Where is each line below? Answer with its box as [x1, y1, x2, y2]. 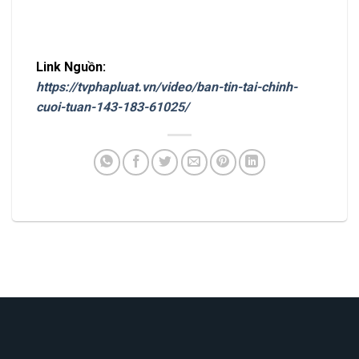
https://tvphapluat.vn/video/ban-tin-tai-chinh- [36, 79, 297, 95]
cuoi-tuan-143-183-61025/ [36, 99, 189, 115]
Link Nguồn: [36, 59, 106, 75]
